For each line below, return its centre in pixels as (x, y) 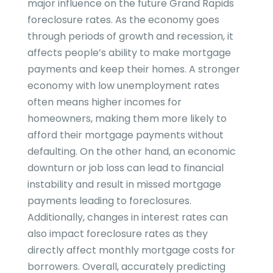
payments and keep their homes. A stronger (133, 69)
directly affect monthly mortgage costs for (131, 250)
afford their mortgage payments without (125, 135)
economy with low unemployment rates (123, 86)
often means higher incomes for (104, 102)
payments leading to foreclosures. (109, 201)
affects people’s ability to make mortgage (129, 53)
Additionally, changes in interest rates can (127, 218)
